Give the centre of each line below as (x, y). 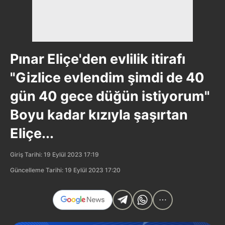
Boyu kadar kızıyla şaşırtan (99, 115)
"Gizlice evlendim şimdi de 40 (107, 77)
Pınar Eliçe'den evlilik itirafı (98, 59)
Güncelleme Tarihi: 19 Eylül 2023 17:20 (65, 170)
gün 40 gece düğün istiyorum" (110, 96)
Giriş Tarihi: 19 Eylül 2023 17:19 (54, 154)
